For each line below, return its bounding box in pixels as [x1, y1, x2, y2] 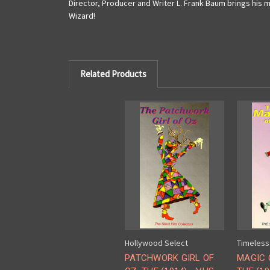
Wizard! [69, 10, 95, 21]
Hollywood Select [125, 237, 188, 249]
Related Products [80, 67, 146, 80]
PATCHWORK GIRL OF [125, 253, 215, 264]
